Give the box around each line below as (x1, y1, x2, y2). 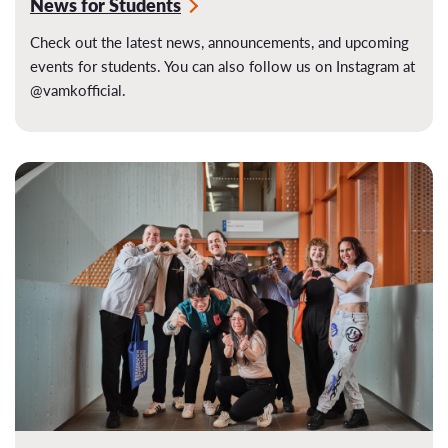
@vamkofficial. (30, 79, 126, 101)
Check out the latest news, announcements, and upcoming (30, 31, 409, 53)
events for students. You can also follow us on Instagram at (30, 55, 415, 77)
